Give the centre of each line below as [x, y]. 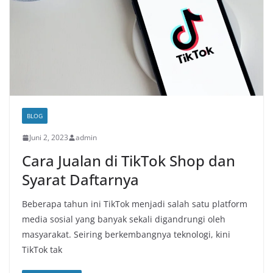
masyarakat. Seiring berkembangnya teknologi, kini [126, 235]
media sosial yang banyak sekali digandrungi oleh [124, 219]
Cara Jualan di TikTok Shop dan [129, 161]
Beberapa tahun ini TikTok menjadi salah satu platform [135, 204]
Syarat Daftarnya [80, 180]
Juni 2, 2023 [49, 138]
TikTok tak [42, 250]
